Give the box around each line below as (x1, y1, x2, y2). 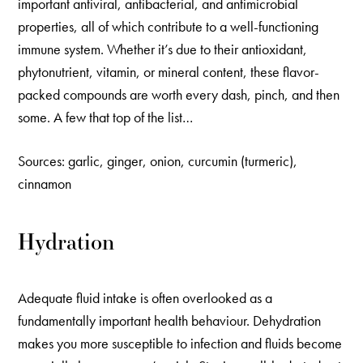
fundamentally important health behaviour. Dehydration (18, 310, 322, 330)
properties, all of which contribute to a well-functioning (18, 17, 319, 36)
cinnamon (18, 173, 72, 193)
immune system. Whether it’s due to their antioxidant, (18, 40, 308, 59)
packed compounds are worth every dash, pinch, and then (18, 85, 340, 105)
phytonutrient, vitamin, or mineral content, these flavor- (18, 62, 320, 82)
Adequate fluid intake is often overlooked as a (18, 288, 273, 307)
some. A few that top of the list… (18, 108, 194, 127)
